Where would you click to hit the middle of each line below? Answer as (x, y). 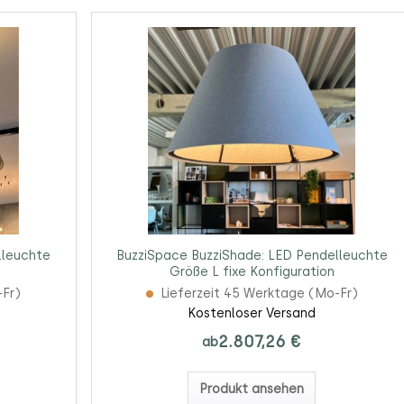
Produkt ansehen (252, 390)
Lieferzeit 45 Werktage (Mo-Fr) (259, 294)
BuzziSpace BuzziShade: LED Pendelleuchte (252, 256)
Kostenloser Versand (252, 314)
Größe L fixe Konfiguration (252, 272)
